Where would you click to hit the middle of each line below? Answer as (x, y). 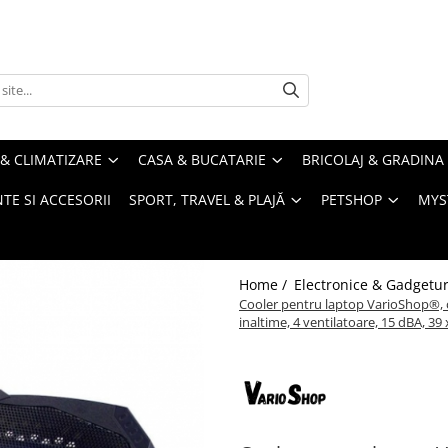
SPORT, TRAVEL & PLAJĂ (207, 199)
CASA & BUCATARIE (202, 159)
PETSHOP (351, 199)
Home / (265, 284)
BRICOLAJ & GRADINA (373, 159)
